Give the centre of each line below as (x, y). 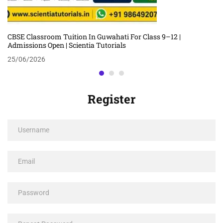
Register (111, 99)
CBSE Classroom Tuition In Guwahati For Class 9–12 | (94, 36)
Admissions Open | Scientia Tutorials (67, 45)
